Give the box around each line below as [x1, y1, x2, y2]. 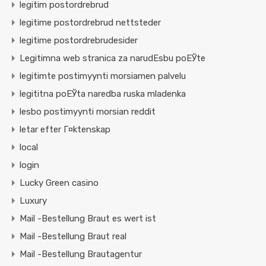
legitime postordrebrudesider [20, 35, 138, 46]
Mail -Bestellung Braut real [20, 231, 126, 242]
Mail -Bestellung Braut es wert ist [20, 213, 156, 224]
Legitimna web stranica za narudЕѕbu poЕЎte [20, 53, 205, 64]
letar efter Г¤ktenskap [20, 124, 110, 135]
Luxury [20, 195, 47, 207]
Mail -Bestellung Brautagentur [20, 249, 142, 260]
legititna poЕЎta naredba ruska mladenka [20, 88, 186, 100]
